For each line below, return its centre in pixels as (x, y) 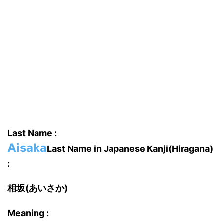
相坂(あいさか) (37, 188)
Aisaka (27, 148)
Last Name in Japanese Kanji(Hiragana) (130, 149)
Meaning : (28, 213)
